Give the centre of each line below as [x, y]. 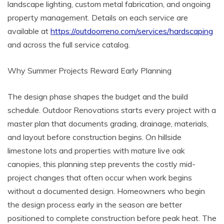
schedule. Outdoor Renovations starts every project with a [112, 110]
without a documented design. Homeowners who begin [106, 191]
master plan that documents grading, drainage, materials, [108, 123]
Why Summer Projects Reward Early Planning [89, 70]
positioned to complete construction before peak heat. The [112, 218]
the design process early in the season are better [95, 204]
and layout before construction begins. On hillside [94, 137]
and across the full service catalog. [69, 44]
